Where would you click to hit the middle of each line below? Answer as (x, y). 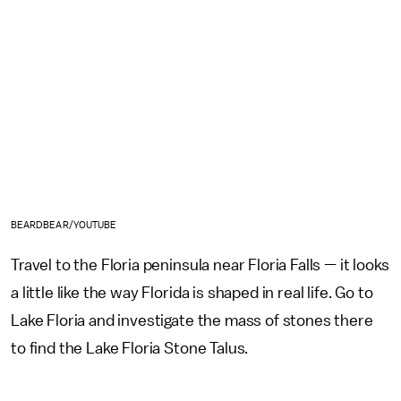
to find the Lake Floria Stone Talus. (132, 348)
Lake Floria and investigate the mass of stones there (192, 320)
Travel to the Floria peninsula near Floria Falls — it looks (200, 264)
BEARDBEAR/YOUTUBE (64, 225)
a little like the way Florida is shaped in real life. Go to (192, 292)
